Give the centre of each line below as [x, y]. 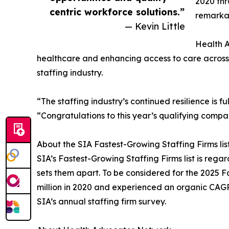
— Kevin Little [155, 26]
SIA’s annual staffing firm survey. [101, 201]
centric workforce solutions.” [117, 12]
